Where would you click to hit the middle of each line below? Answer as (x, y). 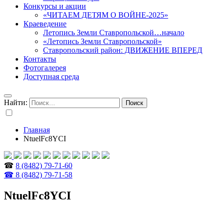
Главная (37, 130)
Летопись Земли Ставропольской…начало (114, 33)
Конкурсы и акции (55, 6)
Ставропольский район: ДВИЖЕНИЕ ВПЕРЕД (123, 50)
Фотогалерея (45, 68)
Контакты (40, 59)
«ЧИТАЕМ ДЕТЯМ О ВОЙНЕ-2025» (106, 15)
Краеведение (45, 24)
